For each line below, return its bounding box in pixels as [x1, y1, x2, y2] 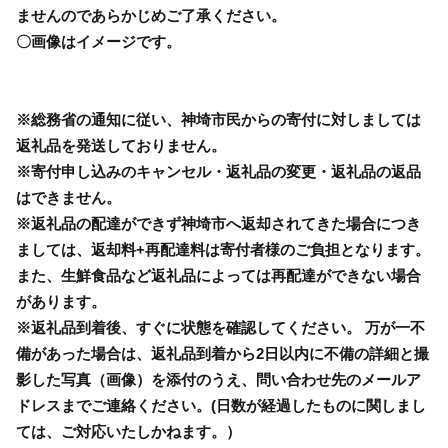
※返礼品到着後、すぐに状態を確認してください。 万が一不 [16, 318, 425, 336]
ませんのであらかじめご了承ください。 [16, 6, 286, 24]
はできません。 [16, 188, 121, 206]
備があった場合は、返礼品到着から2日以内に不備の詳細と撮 [16, 344, 429, 362]
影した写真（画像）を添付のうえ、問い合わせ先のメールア [16, 370, 421, 388]
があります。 [16, 292, 106, 310]
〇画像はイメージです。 [16, 32, 181, 50]
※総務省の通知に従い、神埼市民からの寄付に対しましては [16, 110, 421, 128]
